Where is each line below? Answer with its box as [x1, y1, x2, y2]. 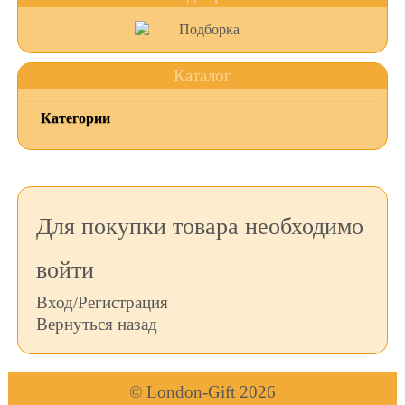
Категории [40, 110, 110, 126]
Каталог [173, 66, 231, 85]
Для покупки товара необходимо [35, 213, 363, 240]
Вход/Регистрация [35, 293, 168, 312]
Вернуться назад [35, 315, 157, 334]
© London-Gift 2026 [128, 382, 276, 401]
